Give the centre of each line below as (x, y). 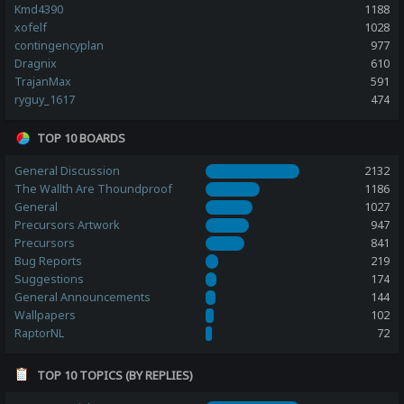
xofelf (31, 27)
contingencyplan (60, 45)
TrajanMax (43, 81)
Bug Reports (49, 261)
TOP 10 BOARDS (82, 138)
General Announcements (83, 297)
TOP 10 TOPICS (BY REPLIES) (115, 375)
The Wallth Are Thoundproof (94, 188)
